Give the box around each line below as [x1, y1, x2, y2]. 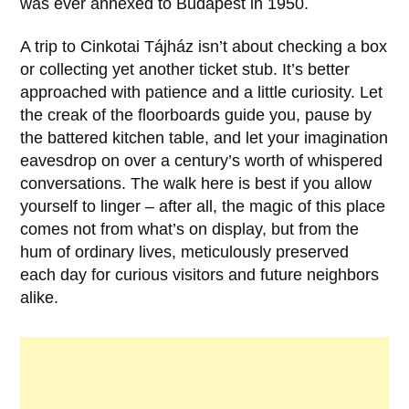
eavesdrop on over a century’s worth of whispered [20, 152, 383, 171]
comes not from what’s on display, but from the [20, 220, 360, 239]
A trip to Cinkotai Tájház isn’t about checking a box [20, 37, 388, 57]
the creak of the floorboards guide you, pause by [20, 106, 372, 125]
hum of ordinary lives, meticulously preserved [20, 243, 350, 262]
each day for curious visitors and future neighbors [20, 266, 380, 285]
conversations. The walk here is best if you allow [20, 174, 372, 194]
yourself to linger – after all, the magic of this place [20, 197, 386, 216]
